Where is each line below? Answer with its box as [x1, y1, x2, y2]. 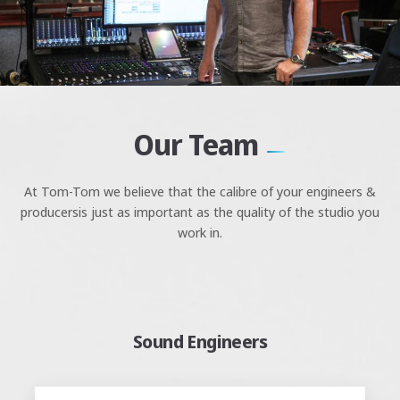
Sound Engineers [133, 329, 267, 354]
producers [21, 202, 79, 221]
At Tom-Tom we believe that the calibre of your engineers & [24, 181, 376, 200]
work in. [178, 222, 222, 241]
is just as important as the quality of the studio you [79, 202, 379, 221]
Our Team [133, 124, 258, 163]
